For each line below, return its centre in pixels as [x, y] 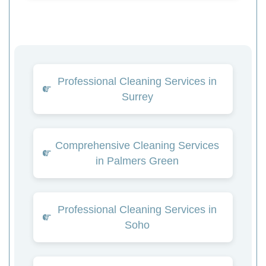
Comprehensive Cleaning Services [137, 145]
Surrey [137, 96]
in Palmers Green [137, 161]
